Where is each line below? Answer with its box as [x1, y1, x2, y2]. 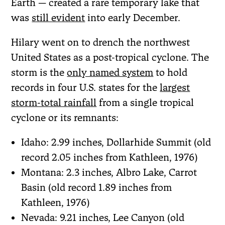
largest [160, 81, 190, 93]
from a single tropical [96, 96, 194, 108]
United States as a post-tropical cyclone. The [11, 51, 209, 63]
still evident [32, 11, 85, 24]
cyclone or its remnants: [11, 111, 119, 124]
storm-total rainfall [11, 96, 97, 108]
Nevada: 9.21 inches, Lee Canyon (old [21, 211, 185, 223]
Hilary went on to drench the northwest [11, 36, 190, 48]
